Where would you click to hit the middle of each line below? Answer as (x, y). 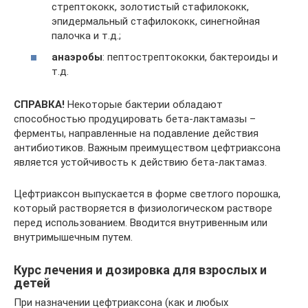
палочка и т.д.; (86, 35)
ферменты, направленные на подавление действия (136, 133)
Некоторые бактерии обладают (144, 104)
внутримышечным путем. (73, 237)
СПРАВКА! (39, 104)
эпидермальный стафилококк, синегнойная (156, 21)
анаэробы (77, 57)
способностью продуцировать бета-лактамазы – (135, 119)
